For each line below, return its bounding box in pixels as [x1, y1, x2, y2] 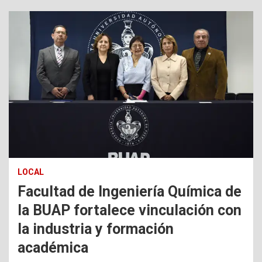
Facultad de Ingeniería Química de [18, 183, 242, 201]
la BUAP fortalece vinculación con [18, 202, 242, 219]
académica [18, 239, 88, 257]
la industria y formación [18, 220, 174, 238]
